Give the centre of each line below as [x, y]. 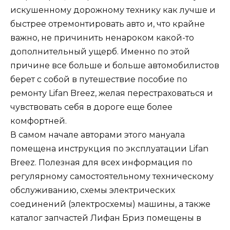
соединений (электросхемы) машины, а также [110, 204]
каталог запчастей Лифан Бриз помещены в [106, 218]
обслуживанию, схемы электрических [93, 190]
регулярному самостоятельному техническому [112, 176]
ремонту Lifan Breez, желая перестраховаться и [112, 93]
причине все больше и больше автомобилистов [115, 65]
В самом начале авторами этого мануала [98, 135]
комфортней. [39, 121]
